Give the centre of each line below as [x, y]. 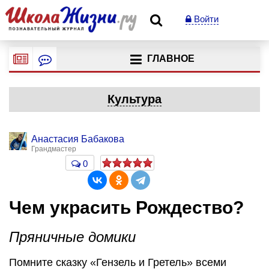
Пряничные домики [72, 237]
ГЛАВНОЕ [171, 59]
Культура [134, 99]
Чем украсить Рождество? [126, 207]
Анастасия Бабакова [78, 139]
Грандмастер [54, 149]
